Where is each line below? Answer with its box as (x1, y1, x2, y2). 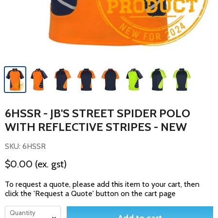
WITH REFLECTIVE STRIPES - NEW (5, 120, 187, 134)
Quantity (10, 209, 36, 217)
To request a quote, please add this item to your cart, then (5, 180, 200, 189)
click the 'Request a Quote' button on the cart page (5, 189, 176, 198)
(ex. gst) (35, 158, 67, 170)
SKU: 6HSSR (5, 142, 46, 151)
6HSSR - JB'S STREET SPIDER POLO (5, 106, 190, 120)
